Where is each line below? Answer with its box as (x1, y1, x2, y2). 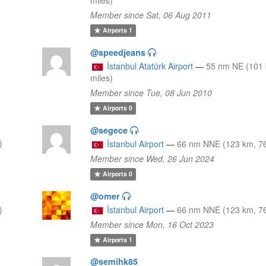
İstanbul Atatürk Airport (107, 59, 194, 72)
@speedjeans (90, 46, 146, 58)
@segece (90, 123, 128, 136)
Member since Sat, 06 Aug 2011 (90, 8, 212, 21)
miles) (90, 71, 113, 84)
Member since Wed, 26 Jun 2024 (90, 152, 215, 164)
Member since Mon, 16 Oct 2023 (90, 218, 214, 230)
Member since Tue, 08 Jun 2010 (90, 86, 213, 99)
